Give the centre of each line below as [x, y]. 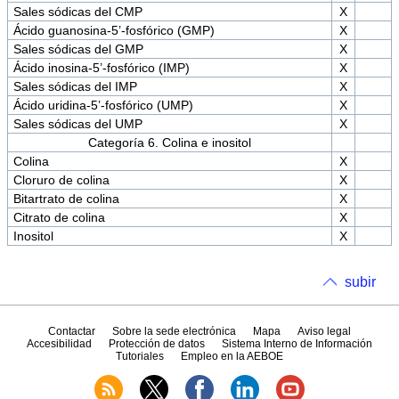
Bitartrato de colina [66, 199]
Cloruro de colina [61, 180]
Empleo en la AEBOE [232, 357]
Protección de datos [157, 344]
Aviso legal [325, 332]
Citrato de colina [59, 218]
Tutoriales [139, 357]
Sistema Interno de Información [297, 344]
